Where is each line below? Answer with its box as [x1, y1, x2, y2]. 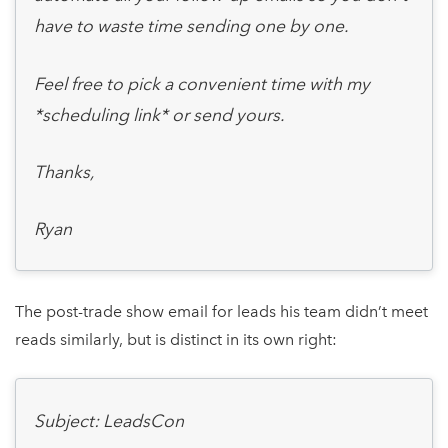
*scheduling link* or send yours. [33, 103, 285, 125]
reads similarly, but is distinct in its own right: [15, 329, 337, 349]
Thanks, [33, 160, 95, 182]
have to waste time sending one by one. [33, 15, 349, 37]
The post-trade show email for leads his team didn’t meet [15, 301, 428, 321]
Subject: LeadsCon [33, 409, 184, 431]
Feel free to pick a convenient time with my [33, 72, 370, 94]
